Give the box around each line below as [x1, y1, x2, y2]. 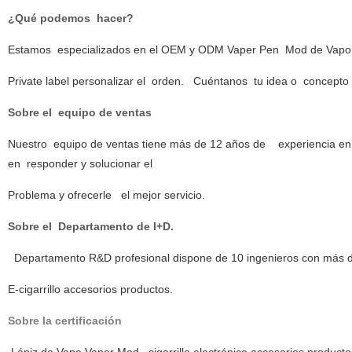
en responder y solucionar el [7, 157, 152, 170]
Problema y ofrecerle [7, 189, 118, 201]
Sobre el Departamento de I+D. [7, 220, 174, 233]
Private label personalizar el [7, 75, 148, 87]
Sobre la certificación [7, 314, 122, 327]
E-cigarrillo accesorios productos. [7, 283, 173, 295]
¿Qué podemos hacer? [7, 12, 134, 24]
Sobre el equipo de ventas [7, 106, 152, 119]
